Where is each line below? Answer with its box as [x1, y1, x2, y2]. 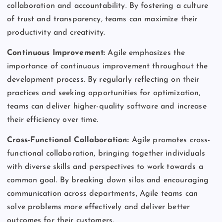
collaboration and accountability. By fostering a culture [7, 1, 208, 10]
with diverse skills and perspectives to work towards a [7, 163, 203, 171]
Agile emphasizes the [108, 49, 185, 57]
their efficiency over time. [7, 116, 98, 124]
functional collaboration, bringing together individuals [7, 150, 205, 158]
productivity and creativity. [7, 28, 106, 37]
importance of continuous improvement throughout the [7, 62, 208, 71]
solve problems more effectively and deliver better [7, 203, 190, 212]
